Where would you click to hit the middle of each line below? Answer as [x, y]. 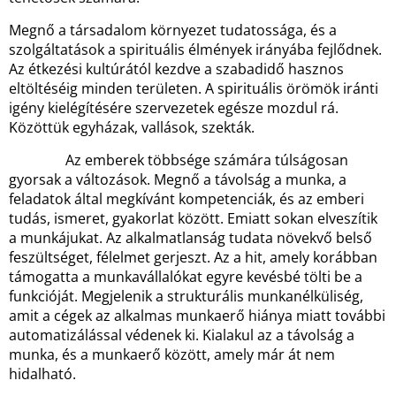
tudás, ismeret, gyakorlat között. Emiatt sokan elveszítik [193, 218]
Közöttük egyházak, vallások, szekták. [132, 127]
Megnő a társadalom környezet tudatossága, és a [173, 30]
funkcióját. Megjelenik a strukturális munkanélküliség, [186, 296]
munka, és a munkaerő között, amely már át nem [172, 354]
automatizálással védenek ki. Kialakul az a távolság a [182, 335]
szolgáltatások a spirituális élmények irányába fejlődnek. [195, 49]
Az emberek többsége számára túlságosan [179, 160]
